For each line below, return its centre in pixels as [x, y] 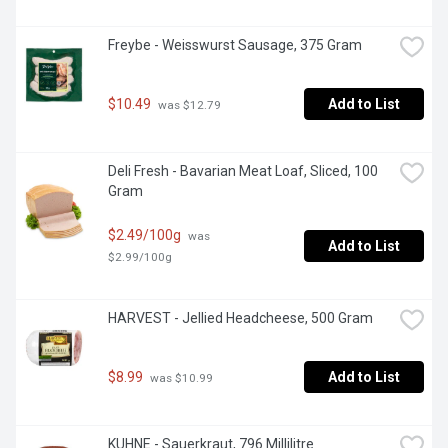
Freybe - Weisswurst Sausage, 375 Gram [235, 45]
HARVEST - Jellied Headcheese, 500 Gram [240, 318]
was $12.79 [188, 104]
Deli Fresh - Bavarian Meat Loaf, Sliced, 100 [243, 171]
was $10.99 [180, 377]
